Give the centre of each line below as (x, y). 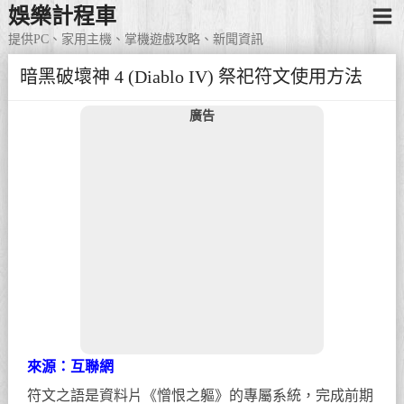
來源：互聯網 (71, 366)
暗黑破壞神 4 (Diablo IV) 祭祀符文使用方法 (191, 77)
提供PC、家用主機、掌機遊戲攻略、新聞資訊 (135, 40)
